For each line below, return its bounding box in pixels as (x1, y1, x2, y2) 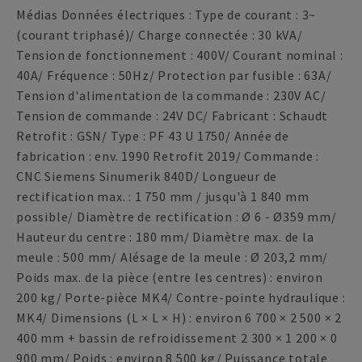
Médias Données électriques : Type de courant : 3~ (16, 6, 317, 23)
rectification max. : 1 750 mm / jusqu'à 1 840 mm (16, 188, 309, 204)
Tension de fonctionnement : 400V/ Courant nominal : (16, 47, 343, 63)
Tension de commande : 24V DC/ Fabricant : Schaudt (16, 107, 329, 124)
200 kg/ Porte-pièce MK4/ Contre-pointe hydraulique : (16, 289, 346, 305)
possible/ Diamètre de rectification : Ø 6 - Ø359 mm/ (16, 208, 337, 225)
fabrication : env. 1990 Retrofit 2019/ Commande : (16, 148, 320, 164)
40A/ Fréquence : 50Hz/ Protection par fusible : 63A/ (16, 67, 332, 83)
